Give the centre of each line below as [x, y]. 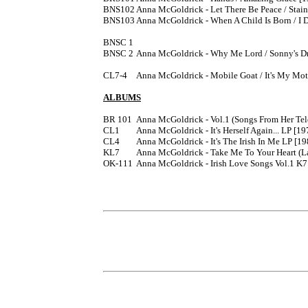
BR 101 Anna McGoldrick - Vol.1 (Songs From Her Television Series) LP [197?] [118, 119]
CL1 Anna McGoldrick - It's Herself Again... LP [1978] [111, 130]
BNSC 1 [118, 42]
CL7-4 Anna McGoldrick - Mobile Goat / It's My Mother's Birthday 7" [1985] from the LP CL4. [115, 75]
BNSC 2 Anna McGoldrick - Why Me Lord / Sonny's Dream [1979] [118, 53]
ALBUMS [122, 97]
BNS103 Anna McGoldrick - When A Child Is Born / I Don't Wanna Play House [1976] [119, 20]
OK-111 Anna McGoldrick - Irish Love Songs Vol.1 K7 [118, 163]
